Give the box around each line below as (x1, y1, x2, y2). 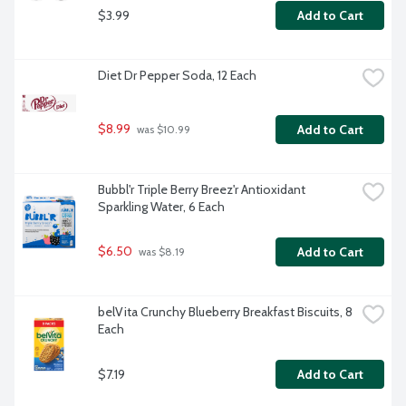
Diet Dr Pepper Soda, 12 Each (98, 67, 256, 84)
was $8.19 (136, 246, 185, 259)
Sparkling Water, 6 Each (98, 198, 225, 216)
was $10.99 (134, 123, 190, 137)
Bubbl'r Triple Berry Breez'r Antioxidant (98, 181, 305, 198)
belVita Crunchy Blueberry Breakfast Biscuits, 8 (98, 304, 353, 321)
